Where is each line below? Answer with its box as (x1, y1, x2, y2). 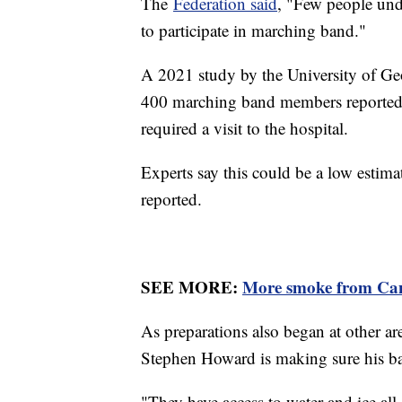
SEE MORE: (141, 274, 242, 299)
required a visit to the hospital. (141, 116, 348, 139)
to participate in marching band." (141, 18, 366, 41)
